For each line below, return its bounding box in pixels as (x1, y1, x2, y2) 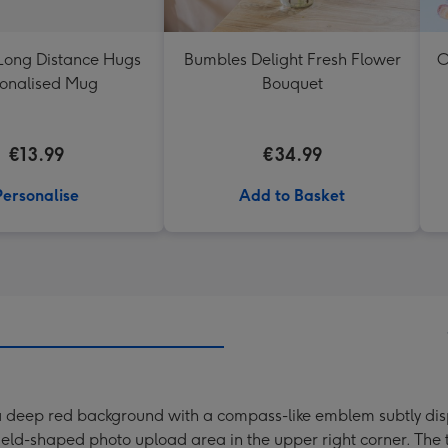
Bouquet (261, 74, 323, 93)
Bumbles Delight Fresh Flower (183, 50, 401, 69)
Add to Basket (239, 186, 345, 205)
